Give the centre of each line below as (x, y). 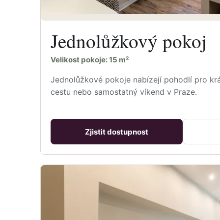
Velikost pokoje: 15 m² (90, 59)
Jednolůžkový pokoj (129, 41)
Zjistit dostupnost (117, 132)
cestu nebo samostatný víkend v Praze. (124, 92)
